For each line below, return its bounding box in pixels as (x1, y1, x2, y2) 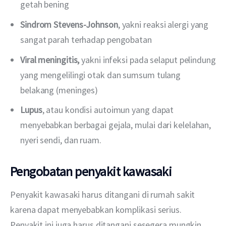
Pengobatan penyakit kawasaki (10, 162, 172, 180)
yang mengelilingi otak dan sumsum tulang (20, 69, 181, 81)
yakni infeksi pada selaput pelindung (79, 53, 216, 66)
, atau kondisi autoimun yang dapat (42, 104, 174, 116)
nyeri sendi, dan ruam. (20, 134, 103, 146)
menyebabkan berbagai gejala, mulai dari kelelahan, (20, 119, 211, 131)
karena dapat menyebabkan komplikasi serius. (10, 203, 184, 215)
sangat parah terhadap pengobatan (20, 33, 152, 45)
